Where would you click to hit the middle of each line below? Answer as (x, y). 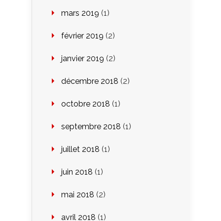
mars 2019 (80, 13)
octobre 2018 (86, 104)
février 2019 (82, 36)
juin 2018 (77, 172)
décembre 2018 (90, 81)
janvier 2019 (83, 58)
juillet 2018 (80, 149)
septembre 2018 (91, 126)
